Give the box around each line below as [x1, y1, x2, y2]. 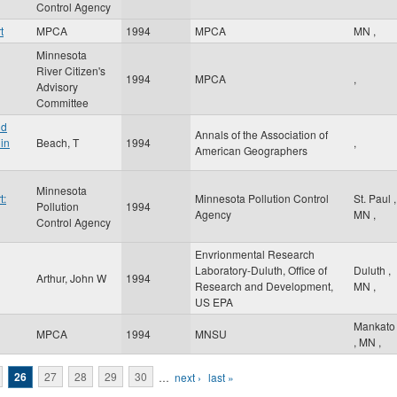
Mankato [354, 318, 395, 333]
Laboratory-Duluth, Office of [195, 262, 327, 277]
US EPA [195, 294, 233, 309]
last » [208, 369, 234, 385]
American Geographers [195, 143, 307, 158]
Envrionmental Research [195, 246, 315, 261]
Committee [36, 95, 89, 110]
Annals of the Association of [195, 127, 328, 142]
